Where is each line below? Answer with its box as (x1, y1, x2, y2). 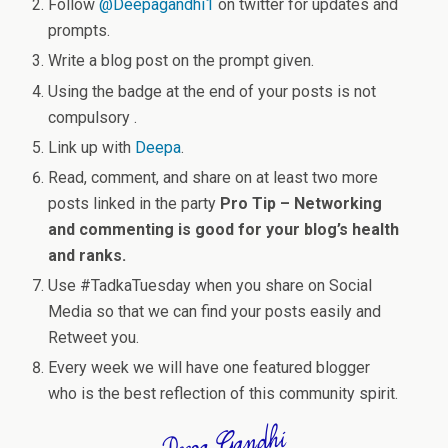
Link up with (48, 137, 136, 157)
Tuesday (132, 276, 192, 296)
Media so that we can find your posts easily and (48, 302, 382, 322)
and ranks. (48, 245, 127, 265)
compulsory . (48, 107, 138, 127)
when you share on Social (191, 276, 373, 296)
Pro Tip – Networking (220, 193, 383, 213)
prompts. (48, 21, 111, 41)
